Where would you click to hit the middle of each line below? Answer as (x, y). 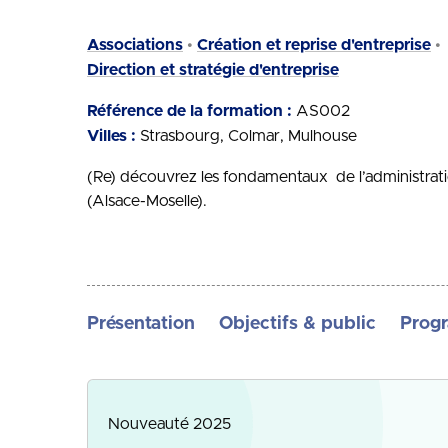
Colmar (254, 136)
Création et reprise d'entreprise (314, 45)
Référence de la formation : (189, 111)
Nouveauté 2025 (169, 424)
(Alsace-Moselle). (147, 201)
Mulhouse (322, 136)
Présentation (141, 324)
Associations (135, 45)
